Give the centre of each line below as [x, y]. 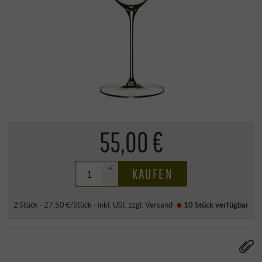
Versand [158, 204]
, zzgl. [135, 204]
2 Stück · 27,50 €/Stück [52, 204]
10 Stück [199, 204]
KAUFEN [152, 174]
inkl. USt [111, 204]
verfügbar [231, 204]
